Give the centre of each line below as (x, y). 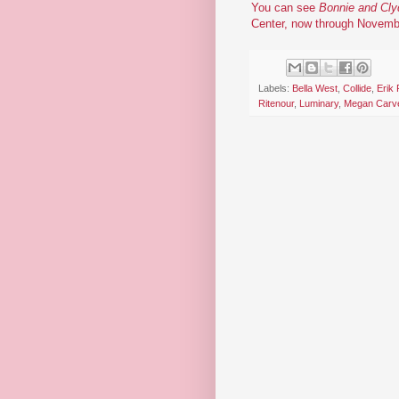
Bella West (315, 89)
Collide (357, 89)
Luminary (319, 104)
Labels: (275, 89)
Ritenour (276, 104)
